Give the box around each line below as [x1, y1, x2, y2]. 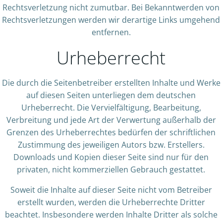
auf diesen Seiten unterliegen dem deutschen [26, 90, 196, 101]
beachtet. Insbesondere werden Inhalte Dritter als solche [4, 209, 218, 220]
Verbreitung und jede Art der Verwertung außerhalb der [6, 114, 216, 125]
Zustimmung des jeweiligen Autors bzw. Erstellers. [17, 139, 205, 150]
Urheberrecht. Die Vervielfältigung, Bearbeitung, [21, 102, 201, 113]
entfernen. [91, 27, 131, 38]
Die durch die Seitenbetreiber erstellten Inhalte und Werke [1, 77, 221, 88]
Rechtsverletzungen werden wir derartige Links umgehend [2, 14, 220, 25]
